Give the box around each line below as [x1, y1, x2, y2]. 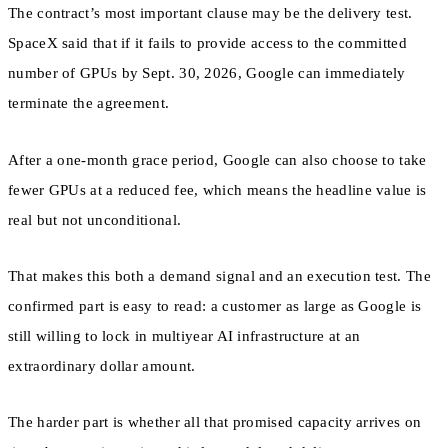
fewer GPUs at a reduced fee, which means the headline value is [8, 181, 427, 198]
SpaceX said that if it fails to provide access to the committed [8, 35, 407, 52]
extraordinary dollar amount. [8, 357, 196, 374]
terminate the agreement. [8, 95, 170, 112]
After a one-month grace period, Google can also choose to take [8, 151, 427, 168]
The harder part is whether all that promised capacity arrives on [8, 414, 422, 431]
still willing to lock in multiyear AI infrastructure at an [8, 327, 361, 344]
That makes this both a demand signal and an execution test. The [8, 267, 431, 284]
